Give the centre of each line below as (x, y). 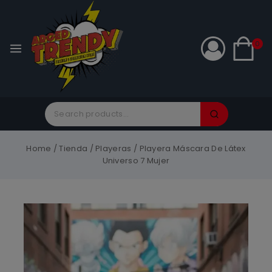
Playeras (114, 148)
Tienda (73, 148)
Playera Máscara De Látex (192, 148)
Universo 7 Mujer (136, 161)
